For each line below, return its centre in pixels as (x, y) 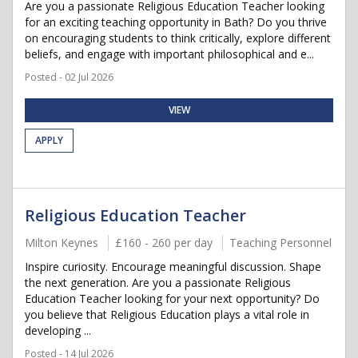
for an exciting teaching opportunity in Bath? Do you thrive (176, 22)
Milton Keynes (62, 243)
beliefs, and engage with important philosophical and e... (169, 54)
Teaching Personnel (280, 243)
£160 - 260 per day (164, 243)
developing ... (58, 330)
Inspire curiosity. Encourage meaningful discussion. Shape (173, 267)
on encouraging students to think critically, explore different (178, 38)
